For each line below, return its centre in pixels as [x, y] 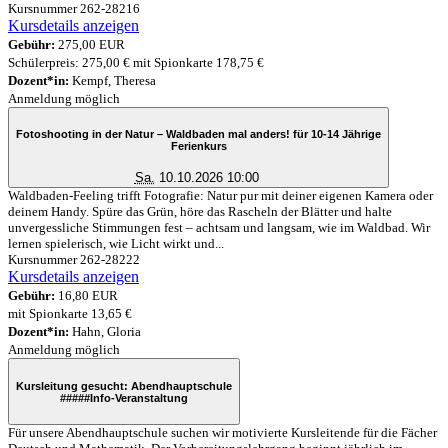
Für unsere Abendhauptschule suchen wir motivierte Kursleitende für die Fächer [222, 433]
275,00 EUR [90, 44]
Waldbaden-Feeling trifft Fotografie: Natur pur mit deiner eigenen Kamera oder [220, 196]
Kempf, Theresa [112, 80]
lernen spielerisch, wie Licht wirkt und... [116, 244]
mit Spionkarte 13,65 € [70, 314]
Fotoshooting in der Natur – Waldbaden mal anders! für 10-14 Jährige [198, 134]
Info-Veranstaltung [139, 397]
